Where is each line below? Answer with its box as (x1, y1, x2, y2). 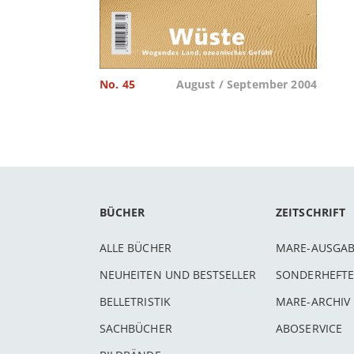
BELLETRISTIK (100, 294, 171, 309)
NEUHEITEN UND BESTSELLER (100, 267, 257, 282)
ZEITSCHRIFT (276, 205, 345, 220)
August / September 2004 (175, 77, 317, 92)
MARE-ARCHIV (276, 294, 350, 309)
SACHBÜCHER (100, 321, 172, 336)
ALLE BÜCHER (100, 240, 171, 255)
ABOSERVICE (276, 321, 342, 336)
